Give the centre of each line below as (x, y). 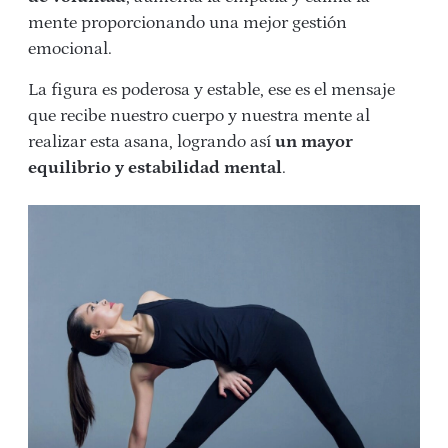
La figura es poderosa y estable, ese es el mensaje (211, 90)
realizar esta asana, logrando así (151, 142)
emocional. (70, 49)
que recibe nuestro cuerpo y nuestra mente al (199, 116)
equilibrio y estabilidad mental (155, 168)
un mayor (314, 142)
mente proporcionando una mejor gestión (187, 23)
